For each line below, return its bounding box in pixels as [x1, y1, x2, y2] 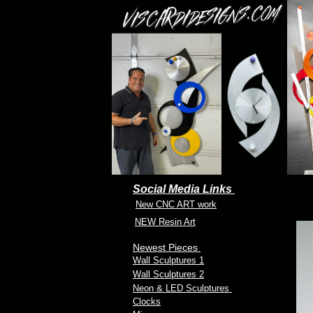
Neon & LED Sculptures [133, 283, 232, 293]
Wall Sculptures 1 [133, 255, 204, 265]
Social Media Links [133, 183, 235, 195]
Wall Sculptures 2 [133, 269, 204, 279]
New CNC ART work [136, 199, 217, 210]
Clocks [133, 296, 161, 307]
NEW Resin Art [135, 217, 196, 227]
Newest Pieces [133, 242, 201, 253]
